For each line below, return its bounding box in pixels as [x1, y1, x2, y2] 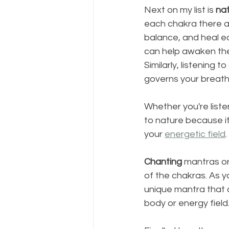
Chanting [144, 156, 182, 167]
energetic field [165, 129, 225, 139]
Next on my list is [144, 5, 216, 15]
